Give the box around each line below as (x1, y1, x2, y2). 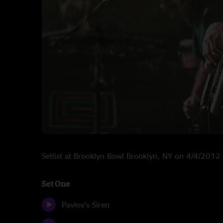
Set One (42, 179, 70, 188)
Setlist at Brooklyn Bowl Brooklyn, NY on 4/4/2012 (42, 151, 221, 160)
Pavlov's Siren (62, 200, 110, 209)
